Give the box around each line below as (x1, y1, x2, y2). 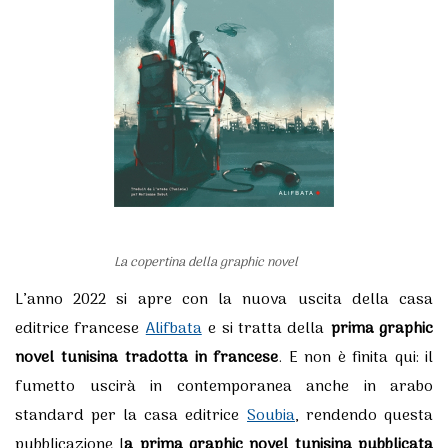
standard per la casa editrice (15, 402, 247, 429)
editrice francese (15, 315, 146, 342)
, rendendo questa (295, 402, 433, 429)
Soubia (247, 402, 295, 429)
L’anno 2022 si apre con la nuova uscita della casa (15, 286, 433, 313)
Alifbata (145, 315, 202, 342)
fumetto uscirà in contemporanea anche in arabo (15, 373, 433, 400)
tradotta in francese (125, 344, 278, 371)
